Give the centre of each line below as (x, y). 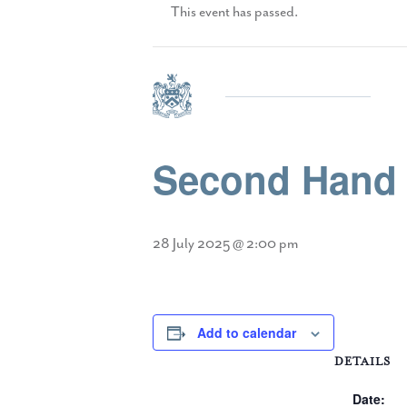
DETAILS (362, 361)
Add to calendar (247, 332)
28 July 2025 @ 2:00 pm (225, 243)
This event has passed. (234, 12)
